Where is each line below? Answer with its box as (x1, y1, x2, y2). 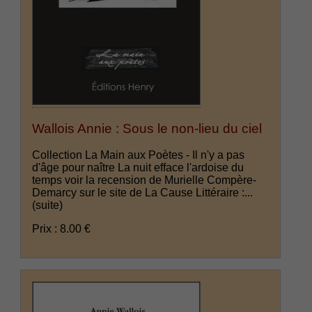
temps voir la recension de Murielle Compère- (32, 174, 257, 187)
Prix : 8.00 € (32, 223, 91, 235)
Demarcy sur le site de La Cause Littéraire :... (32, 187, 253, 199)
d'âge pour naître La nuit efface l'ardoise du (32, 162, 244, 174)
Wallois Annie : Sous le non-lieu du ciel (32, 120, 263, 136)
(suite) (32, 199, 63, 212)
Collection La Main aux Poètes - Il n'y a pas (32, 149, 245, 162)
